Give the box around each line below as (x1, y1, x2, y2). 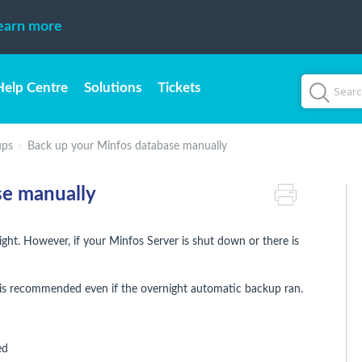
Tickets (158, 81, 200, 95)
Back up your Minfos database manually (27, 141, 227, 152)
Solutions (84, 81, 141, 95)
